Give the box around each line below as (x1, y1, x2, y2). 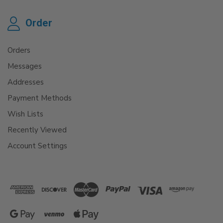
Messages (7, 61, 42, 71)
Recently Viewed (7, 124, 67, 135)
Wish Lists (7, 109, 43, 119)
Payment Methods (7, 93, 72, 103)
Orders (7, 45, 30, 55)
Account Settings (7, 140, 67, 151)
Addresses (7, 77, 44, 87)
